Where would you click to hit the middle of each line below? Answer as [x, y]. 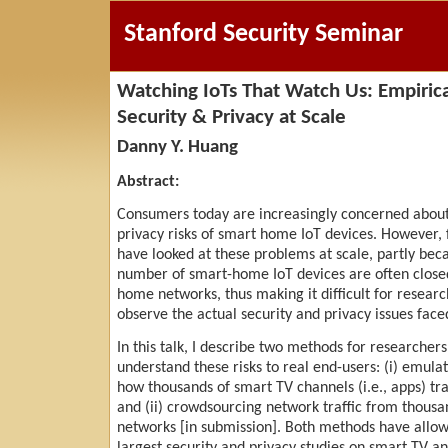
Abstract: [148, 182]
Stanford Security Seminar [263, 34]
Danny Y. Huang [177, 148]
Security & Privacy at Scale [231, 117]
